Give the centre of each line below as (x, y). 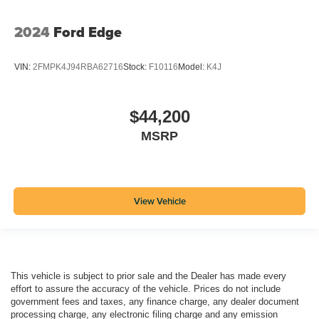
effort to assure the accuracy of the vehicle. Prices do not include (146, 288)
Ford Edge (88, 32)
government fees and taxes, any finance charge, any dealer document (155, 301)
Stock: (136, 67)
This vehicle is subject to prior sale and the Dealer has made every (148, 276)
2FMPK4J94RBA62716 (78, 67)
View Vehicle (159, 202)
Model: (192, 67)
